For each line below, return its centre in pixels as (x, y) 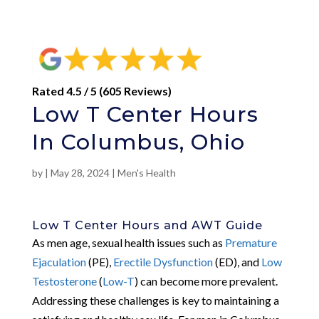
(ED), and (237, 261)
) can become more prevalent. (206, 281)
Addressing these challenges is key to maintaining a (155, 300)
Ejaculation (59, 261)
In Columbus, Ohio (138, 142)
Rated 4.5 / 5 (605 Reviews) (101, 90)
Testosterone (64, 281)
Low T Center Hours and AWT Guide (147, 225)
